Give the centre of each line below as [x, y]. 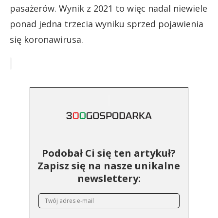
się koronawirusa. [46, 39]
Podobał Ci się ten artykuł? [109, 153]
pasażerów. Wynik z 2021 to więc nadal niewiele [109, 8]
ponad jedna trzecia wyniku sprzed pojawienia [107, 24]
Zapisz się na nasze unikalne [109, 165]
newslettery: [109, 178]
